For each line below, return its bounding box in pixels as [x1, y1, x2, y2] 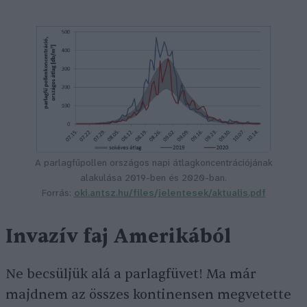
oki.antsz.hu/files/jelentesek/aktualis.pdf [73, 188, 266, 199]
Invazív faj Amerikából [5, 224, 231, 249]
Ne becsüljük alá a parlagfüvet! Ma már [5, 266, 256, 283]
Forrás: [41, 188, 74, 199]
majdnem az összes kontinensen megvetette [5, 286, 291, 304]
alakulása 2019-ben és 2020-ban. [80, 173, 227, 184]
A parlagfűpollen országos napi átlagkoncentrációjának [34, 158, 273, 169]
